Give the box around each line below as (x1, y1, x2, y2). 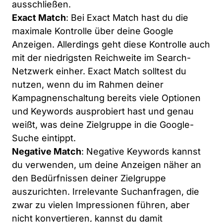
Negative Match (12, 146, 81, 157)
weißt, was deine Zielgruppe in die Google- (12, 119, 194, 130)
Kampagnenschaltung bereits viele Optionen (12, 93, 201, 104)
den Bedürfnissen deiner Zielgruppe (12, 173, 166, 184)
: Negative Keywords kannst (81, 146, 201, 157)
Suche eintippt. (12, 133, 76, 144)
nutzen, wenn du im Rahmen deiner (12, 79, 164, 90)
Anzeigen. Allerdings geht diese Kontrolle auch (12, 39, 210, 50)
